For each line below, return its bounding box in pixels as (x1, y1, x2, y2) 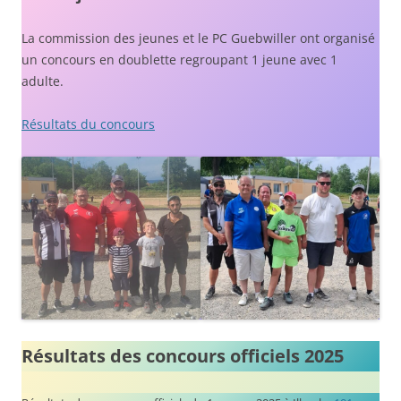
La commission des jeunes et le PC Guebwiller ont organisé (21, 30, 375, 47)
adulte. (21, 73, 64, 90)
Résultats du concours (21, 115, 155, 132)
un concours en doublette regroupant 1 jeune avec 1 (21, 51, 337, 68)
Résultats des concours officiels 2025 (21, 344, 344, 369)
